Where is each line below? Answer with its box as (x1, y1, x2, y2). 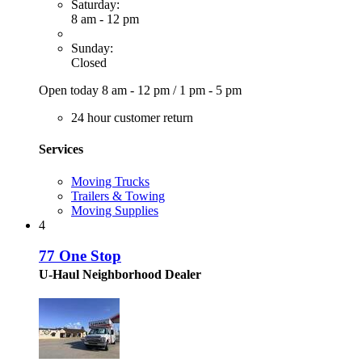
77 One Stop (39, 247, 121, 265)
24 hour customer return (71, 111, 193, 125)
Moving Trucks (71, 174, 149, 188)
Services (39, 142, 83, 157)
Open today (39, 83, 102, 98)
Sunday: (71, 41, 113, 56)
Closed (71, 56, 107, 70)
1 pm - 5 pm (179, 83, 242, 98)
